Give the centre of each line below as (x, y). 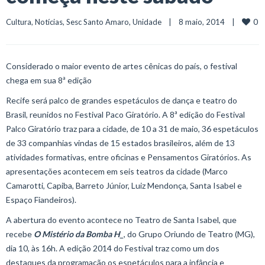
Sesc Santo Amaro (98, 22)
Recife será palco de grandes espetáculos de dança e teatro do (122, 100)
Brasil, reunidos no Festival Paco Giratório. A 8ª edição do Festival (125, 114)
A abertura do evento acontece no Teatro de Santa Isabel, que (121, 220)
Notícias (49, 22)
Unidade (147, 22)
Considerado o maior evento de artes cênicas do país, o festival (122, 66)
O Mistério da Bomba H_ (79, 234)
